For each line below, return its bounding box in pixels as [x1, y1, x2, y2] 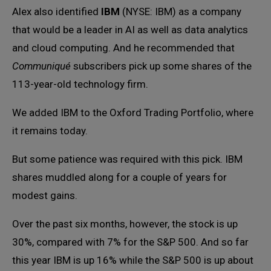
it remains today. [12, 125, 88, 137]
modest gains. [12, 189, 77, 202]
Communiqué [12, 60, 71, 73]
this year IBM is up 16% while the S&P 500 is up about [12, 254, 253, 267]
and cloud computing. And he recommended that [12, 42, 235, 54]
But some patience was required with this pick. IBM [12, 153, 243, 166]
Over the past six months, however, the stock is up [12, 218, 238, 230]
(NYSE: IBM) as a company [120, 5, 241, 18]
